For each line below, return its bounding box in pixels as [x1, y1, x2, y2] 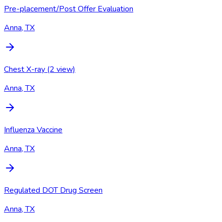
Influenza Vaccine [4, 124, 62, 136]
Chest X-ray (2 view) [4, 64, 75, 75]
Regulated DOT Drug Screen [4, 185, 103, 196]
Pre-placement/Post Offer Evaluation [4, 3, 133, 15]
